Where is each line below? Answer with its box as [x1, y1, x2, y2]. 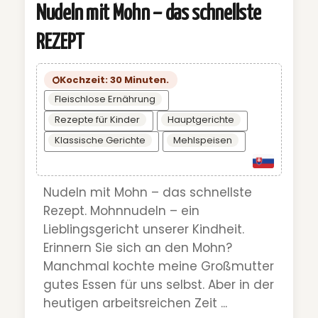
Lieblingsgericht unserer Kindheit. [43, 221, 244, 238]
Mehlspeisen [173, 133, 232, 148]
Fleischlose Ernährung [55, 92, 155, 106]
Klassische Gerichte [55, 133, 146, 148]
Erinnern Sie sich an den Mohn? [43, 239, 232, 257]
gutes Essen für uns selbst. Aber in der [43, 276, 274, 294]
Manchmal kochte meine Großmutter [43, 258, 274, 275]
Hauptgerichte [168, 113, 234, 127]
